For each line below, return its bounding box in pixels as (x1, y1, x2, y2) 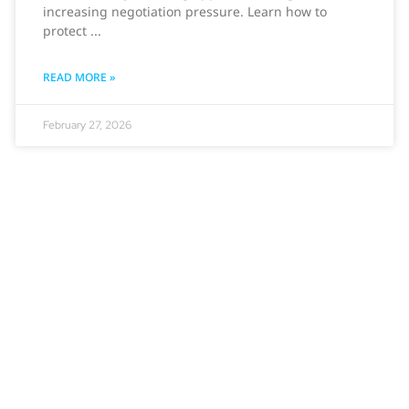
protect (42, 21, 90, 39)
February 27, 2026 (42, 117, 131, 132)
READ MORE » (42, 68, 115, 85)
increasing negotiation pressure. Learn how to (42, 2, 327, 20)
